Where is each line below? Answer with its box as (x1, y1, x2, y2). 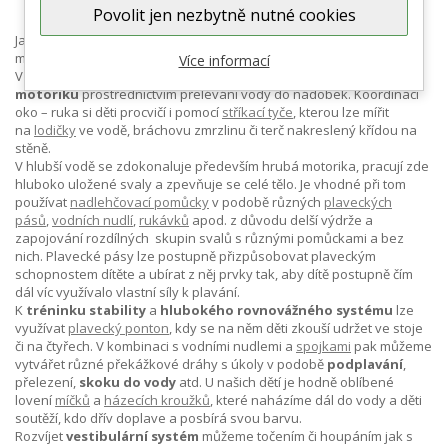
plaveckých (324, 193, 392, 211)
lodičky (34, 121, 76, 139)
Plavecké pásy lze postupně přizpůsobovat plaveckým (46, 247, 376, 265)
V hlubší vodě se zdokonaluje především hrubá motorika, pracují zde (15, 157, 429, 175)
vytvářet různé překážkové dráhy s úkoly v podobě (15, 355, 327, 373)
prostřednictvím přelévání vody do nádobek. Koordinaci (82, 85, 419, 103)
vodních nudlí (52, 211, 133, 229)
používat (15, 193, 70, 211)
